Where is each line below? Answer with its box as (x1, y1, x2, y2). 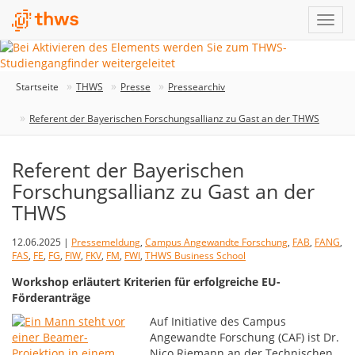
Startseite (16, 80, 59, 94)
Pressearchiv (168, 80, 225, 94)
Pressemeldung (71, 235, 140, 249)
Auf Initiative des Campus (150, 314, 287, 329)
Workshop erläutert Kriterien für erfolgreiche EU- (12, 274, 281, 289)
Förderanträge (12, 290, 90, 305)
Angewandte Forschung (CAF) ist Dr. (150, 330, 340, 345)
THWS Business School (145, 249, 246, 262)
